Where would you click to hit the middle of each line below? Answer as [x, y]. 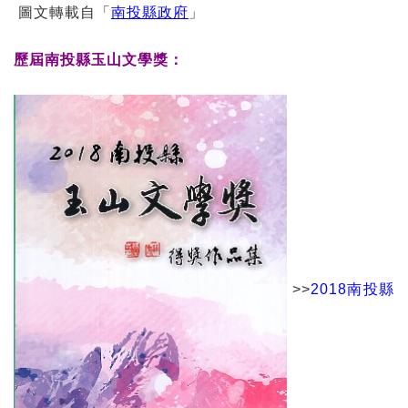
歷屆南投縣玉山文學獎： [99, 60]
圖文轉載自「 [62, 12]
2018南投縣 [352, 290]
